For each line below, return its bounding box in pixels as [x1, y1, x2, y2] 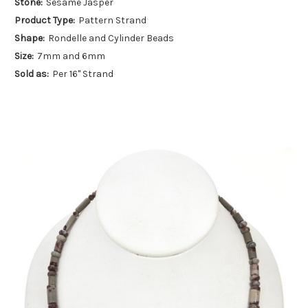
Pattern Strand [78, 14, 146, 27]
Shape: [14, 32, 45, 45]
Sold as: [14, 68, 49, 80]
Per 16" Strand [52, 68, 113, 80]
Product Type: [14, 14, 75, 27]
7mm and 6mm [36, 50, 105, 63]
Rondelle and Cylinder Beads [47, 32, 174, 45]
